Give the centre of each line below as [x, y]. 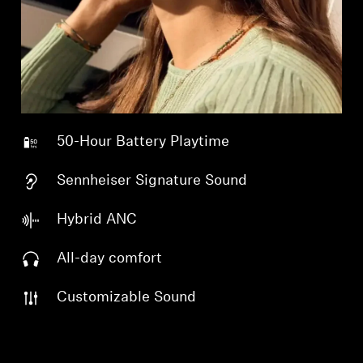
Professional [74, 29]
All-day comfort [110, 259]
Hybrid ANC [97, 220]
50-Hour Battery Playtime [143, 143]
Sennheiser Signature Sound [152, 181]
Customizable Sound [127, 298]
